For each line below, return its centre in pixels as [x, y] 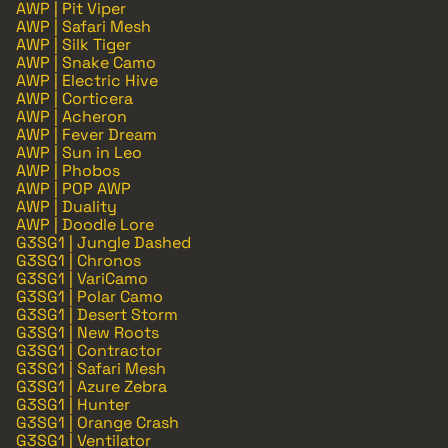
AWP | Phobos [68, 170]
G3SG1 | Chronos [78, 260]
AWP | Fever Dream [86, 134]
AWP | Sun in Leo [79, 152]
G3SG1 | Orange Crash [97, 422]
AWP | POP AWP [73, 188]
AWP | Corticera [74, 98]
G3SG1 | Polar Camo [89, 296]
